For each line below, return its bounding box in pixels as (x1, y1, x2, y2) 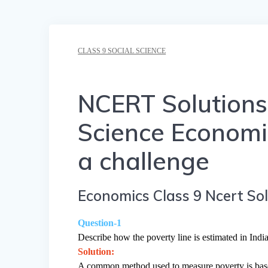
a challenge (78, 145, 210, 176)
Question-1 (78, 217, 122, 228)
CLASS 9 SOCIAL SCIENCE (78, 46, 166, 55)
